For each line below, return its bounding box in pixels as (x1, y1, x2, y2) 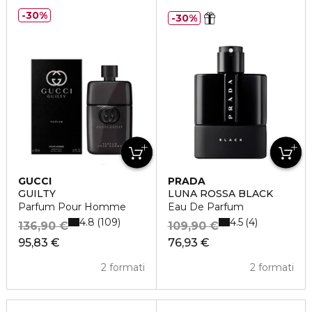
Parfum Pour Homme (18, 201, 126, 213)
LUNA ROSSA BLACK (167, 187, 273, 200)
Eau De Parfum (167, 201, 244, 213)
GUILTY (18, 187, 56, 200)
